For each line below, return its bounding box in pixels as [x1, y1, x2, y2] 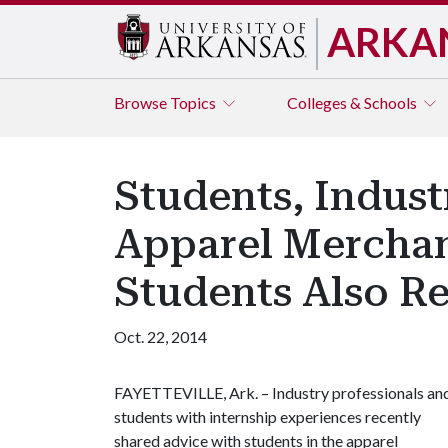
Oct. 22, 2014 [114, 327, 207, 346]
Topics [170, 93, 219, 112]
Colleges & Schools [287, 93, 420, 112]
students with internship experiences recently [114, 407, 421, 426]
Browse [114, 93, 170, 112]
